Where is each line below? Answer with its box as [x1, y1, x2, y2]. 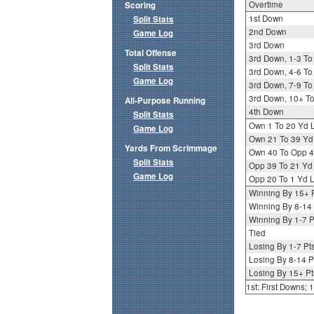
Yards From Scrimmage [125, 142, 217, 155]
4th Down [248, 106, 284, 118]
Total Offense [125, 47, 177, 60]
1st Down [248, 13, 283, 25]
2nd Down [248, 26, 287, 38]
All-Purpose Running [125, 95, 205, 107]
